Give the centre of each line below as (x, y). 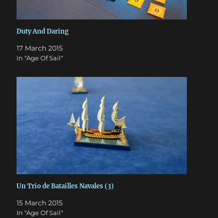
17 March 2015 (40, 48)
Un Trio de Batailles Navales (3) (65, 186)
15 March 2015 (40, 203)
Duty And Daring (43, 32)
